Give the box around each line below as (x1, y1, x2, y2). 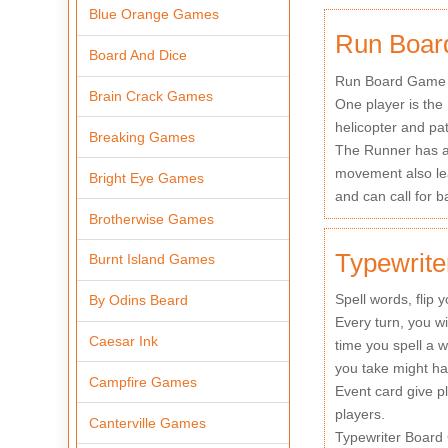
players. (334, 405, 385, 422)
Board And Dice (89, 47, 188, 64)
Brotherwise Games (89, 210, 215, 227)
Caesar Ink (89, 332, 159, 349)
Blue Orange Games (89, 6, 220, 23)
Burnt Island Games (89, 251, 216, 268)
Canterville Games (89, 414, 207, 431)
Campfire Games (89, 373, 198, 390)
